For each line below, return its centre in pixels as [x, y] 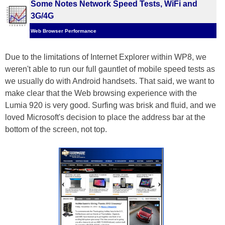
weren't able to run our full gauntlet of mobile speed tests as [110, 69]
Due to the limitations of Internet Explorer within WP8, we [106, 57]
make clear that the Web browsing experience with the [101, 93]
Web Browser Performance [64, 31]
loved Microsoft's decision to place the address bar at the [105, 117]
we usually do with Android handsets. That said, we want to [110, 81]
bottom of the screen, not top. [56, 129]
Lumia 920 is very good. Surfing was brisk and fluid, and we [110, 105]
